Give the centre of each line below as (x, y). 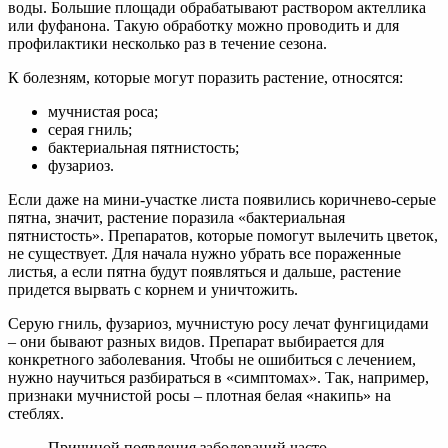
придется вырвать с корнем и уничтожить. (153, 290)
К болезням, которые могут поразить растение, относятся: (205, 78)
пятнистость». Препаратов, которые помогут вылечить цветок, (223, 236)
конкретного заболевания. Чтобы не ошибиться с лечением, (212, 360)
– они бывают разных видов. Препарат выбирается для (196, 342)
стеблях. (36, 414)
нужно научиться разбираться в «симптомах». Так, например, (218, 378)
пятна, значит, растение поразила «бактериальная (176, 218)
